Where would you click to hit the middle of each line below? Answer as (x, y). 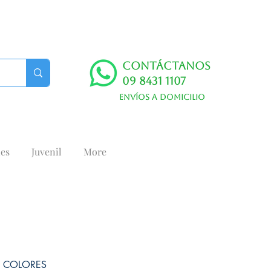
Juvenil (46, 152)
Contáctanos (166, 66)
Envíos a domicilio (162, 97)
